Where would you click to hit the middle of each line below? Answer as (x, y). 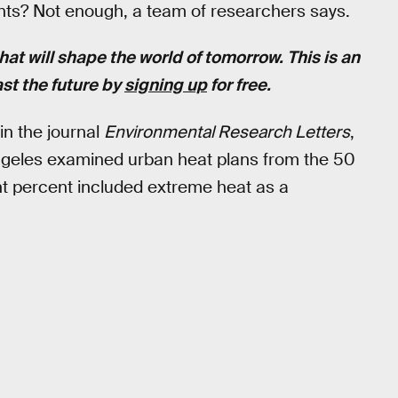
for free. (239, 85)
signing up (166, 85)
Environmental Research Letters (227, 131)
